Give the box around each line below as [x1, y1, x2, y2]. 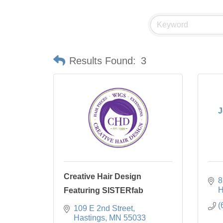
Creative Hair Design [64, 172, 141, 181]
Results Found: [69, 55, 136, 67]
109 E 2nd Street [74, 204, 133, 213]
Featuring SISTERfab [64, 186, 143, 195]
